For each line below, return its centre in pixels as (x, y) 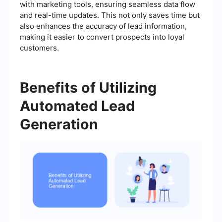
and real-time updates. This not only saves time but (110, 15)
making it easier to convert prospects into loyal (102, 37)
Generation (59, 124)
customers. (39, 48)
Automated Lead (77, 106)
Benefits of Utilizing (88, 87)
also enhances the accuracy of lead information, (103, 26)
